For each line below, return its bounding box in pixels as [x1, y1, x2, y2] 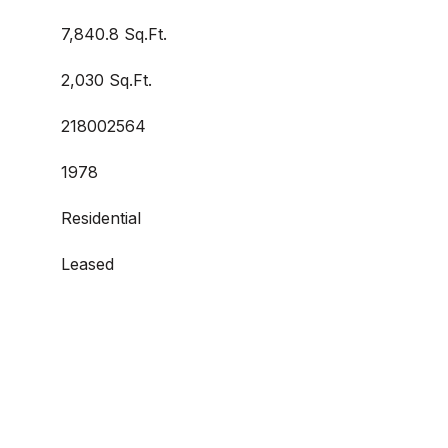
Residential [61, 208, 141, 228]
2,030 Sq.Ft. [61, 70, 152, 90]
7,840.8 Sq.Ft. [61, 24, 167, 44]
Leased [61, 254, 114, 274]
